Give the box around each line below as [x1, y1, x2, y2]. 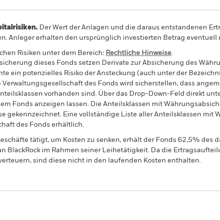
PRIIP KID [127, 204, 157, 210]
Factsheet [177, 204, 207, 210]
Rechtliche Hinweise [106, 50, 171, 56]
